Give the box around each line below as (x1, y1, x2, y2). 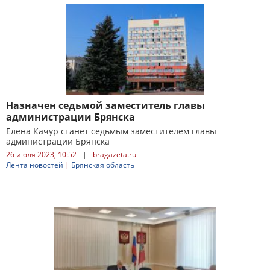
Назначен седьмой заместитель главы (6, 99, 205, 112)
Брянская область (71, 160, 134, 170)
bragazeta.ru (93, 149, 136, 160)
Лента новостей (6, 160, 63, 170)
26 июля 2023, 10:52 (6, 149, 77, 160)
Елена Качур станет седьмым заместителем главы (6, 125, 216, 137)
